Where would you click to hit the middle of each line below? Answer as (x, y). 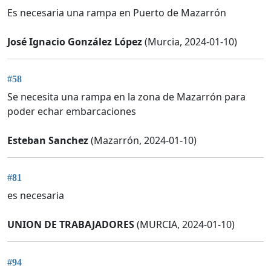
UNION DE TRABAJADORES (71, 225)
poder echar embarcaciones (72, 111)
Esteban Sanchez (48, 140)
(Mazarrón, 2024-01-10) (142, 140)
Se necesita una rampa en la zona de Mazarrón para (126, 96)
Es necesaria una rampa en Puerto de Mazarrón (117, 12)
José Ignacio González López (75, 41)
